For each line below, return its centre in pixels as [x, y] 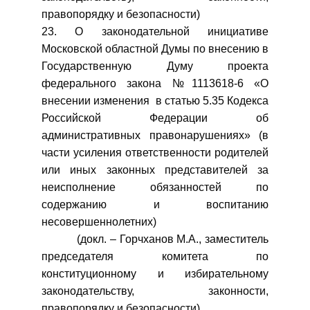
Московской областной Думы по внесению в [155, 49]
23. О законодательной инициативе [155, 31]
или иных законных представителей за [155, 170]
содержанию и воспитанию [155, 204]
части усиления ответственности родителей [155, 153]
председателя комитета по [155, 256]
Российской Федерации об [155, 118]
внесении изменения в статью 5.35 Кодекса [155, 101]
